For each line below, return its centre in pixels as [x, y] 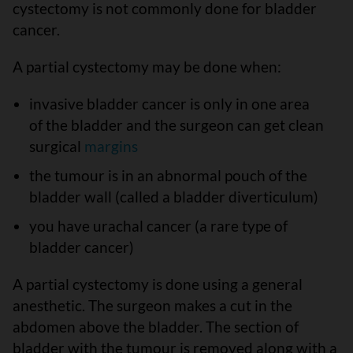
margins [111, 146]
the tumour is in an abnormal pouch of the [168, 175]
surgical [56, 146]
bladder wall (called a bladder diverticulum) [173, 197]
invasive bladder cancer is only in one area [169, 104]
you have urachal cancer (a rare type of [158, 226]
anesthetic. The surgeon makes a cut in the [152, 305]
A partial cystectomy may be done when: [147, 67]
